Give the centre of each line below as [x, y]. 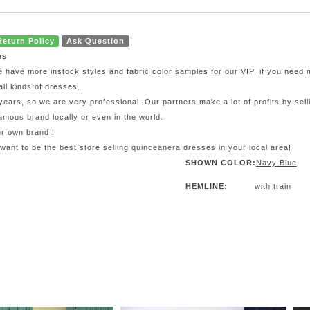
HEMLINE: [206, 186]
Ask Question [96, 40]
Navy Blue [276, 162]
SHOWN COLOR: [220, 162]
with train [273, 186]
